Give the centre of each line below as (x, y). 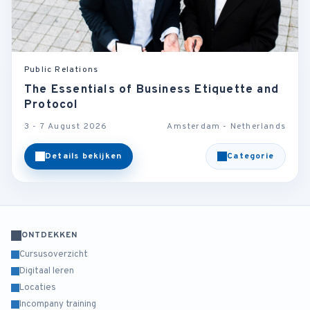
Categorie (250, 157)
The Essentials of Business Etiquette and (152, 90)
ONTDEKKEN (49, 236)
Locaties (38, 288)
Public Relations (62, 70)
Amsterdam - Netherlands (226, 127)
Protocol (52, 106)
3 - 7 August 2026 (66, 127)
